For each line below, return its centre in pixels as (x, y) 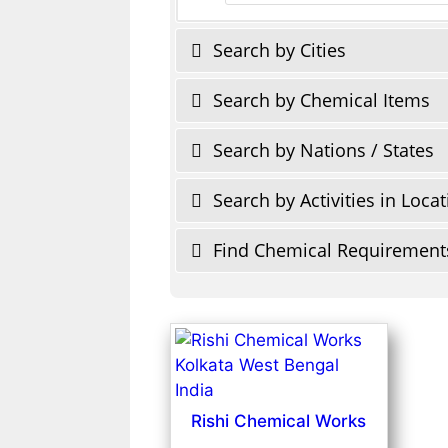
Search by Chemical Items (319, 99)
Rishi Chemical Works (279, 421)
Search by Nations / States (321, 149)
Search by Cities (277, 49)
